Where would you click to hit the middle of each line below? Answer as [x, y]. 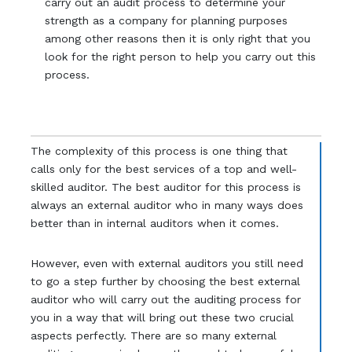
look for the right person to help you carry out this [181, 57]
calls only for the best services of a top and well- [163, 169]
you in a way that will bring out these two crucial [162, 318]
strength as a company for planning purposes [167, 21]
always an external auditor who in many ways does [167, 205]
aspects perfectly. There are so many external [153, 336]
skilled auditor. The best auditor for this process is [165, 187]
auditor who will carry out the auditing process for [165, 300]
